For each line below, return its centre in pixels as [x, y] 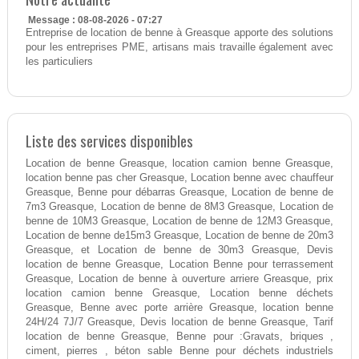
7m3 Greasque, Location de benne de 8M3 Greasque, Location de [179, 207]
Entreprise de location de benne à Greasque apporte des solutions [179, 33]
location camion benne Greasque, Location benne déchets [179, 294]
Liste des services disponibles [109, 141]
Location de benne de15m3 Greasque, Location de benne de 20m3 [179, 236]
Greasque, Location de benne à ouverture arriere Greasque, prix [179, 279]
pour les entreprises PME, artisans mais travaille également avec [179, 48]
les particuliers [59, 62]
